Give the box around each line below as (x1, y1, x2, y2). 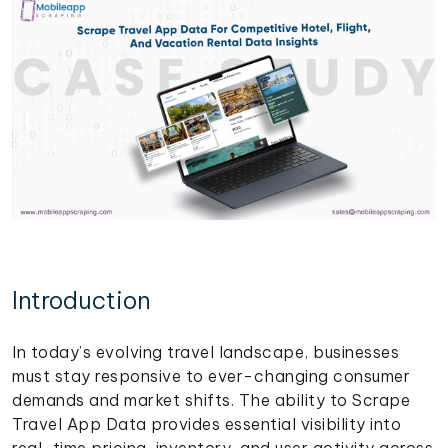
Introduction (12, 284, 151, 315)
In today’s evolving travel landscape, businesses (12, 341, 399, 362)
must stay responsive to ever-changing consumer (12, 365, 410, 386)
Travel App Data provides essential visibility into (12, 413, 401, 434)
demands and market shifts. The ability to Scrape (12, 389, 410, 410)
